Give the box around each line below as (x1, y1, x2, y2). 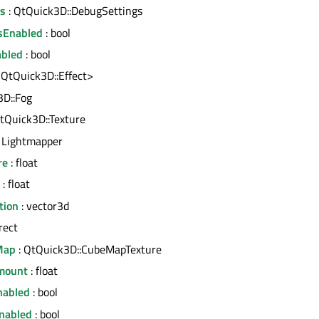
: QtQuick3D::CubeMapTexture (16, 240, 162, 258)
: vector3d (19, 197, 69, 214)
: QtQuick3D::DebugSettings (6, 2, 142, 20)
